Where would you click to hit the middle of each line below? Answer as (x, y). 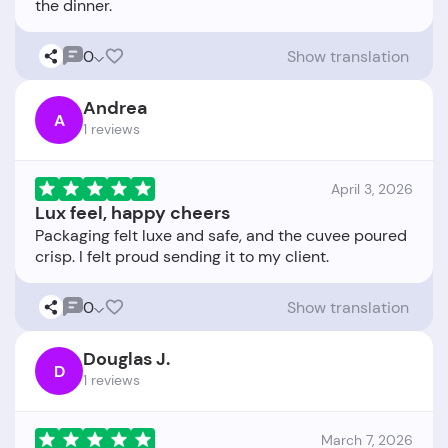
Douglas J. (126, 359)
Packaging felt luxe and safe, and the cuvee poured (221, 235)
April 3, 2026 (372, 189)
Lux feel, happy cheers (132, 213)
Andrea (115, 108)
